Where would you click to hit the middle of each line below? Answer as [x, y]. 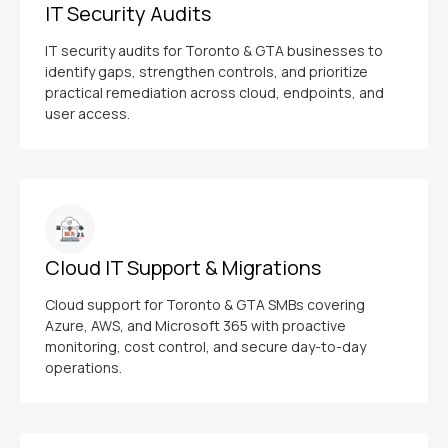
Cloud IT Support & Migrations [183, 267]
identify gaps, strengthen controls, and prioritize [206, 71]
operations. [83, 367]
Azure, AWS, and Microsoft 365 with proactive [195, 325]
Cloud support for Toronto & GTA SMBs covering [205, 304]
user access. [87, 113]
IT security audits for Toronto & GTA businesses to [214, 50]
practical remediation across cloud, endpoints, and [214, 92]
